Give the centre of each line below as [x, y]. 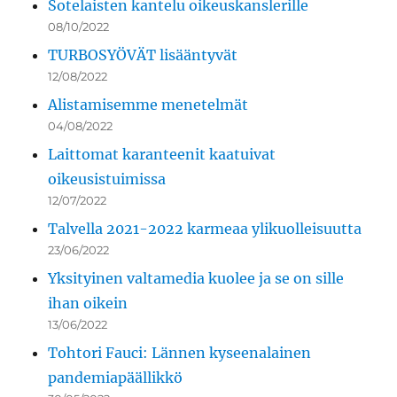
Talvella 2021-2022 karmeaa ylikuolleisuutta [205, 229]
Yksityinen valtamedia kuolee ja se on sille [196, 279]
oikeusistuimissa [107, 179]
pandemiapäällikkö [116, 378]
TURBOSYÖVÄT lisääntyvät [143, 55]
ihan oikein [88, 304]
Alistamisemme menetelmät [148, 105]
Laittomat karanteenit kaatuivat [162, 155]
